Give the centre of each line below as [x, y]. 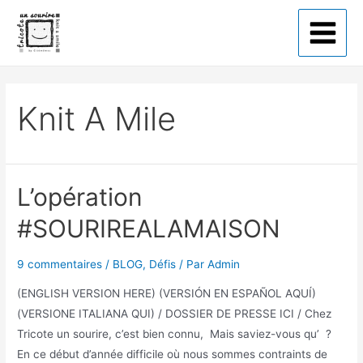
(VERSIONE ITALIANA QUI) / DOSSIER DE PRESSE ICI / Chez [175, 313]
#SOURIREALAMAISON [149, 229]
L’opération [80, 197]
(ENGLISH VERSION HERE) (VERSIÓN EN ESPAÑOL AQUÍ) [167, 293]
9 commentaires [60, 265]
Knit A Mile [97, 119]
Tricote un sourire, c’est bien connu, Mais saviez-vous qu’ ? [175, 333]
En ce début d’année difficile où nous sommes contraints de [173, 354]
